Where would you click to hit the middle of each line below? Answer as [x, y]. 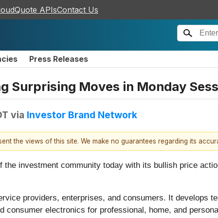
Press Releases [59, 59]
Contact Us [78, 10]
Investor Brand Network [82, 115]
